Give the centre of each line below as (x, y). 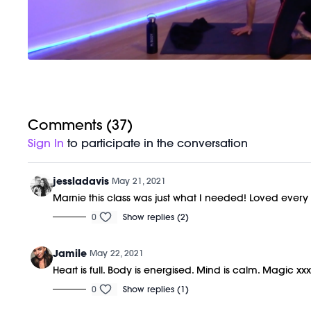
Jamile (70, 253)
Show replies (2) (156, 217)
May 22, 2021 (117, 253)
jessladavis (81, 181)
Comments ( (70, 124)
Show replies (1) (156, 289)
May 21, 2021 (139, 180)
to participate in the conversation (156, 143)
